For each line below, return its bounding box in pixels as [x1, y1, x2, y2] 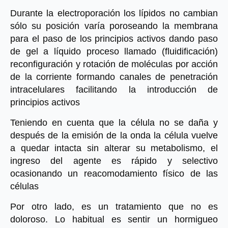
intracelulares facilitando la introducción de [10, 84, 218, 95]
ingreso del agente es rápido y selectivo [10, 156, 218, 166]
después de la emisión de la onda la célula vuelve [10, 130, 218, 140]
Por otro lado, [10, 202, 74, 212]
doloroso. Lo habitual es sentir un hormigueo [10, 214, 218, 224]
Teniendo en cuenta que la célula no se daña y [10, 118, 218, 128]
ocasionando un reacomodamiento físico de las [10, 168, 218, 179]
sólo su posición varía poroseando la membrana [10, 21, 218, 31]
